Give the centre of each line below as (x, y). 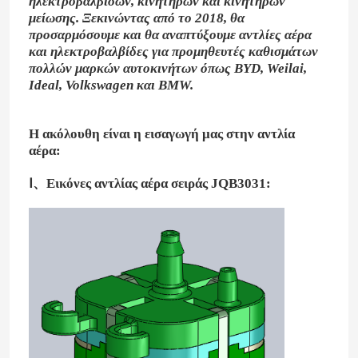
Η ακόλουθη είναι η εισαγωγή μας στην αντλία (161, 134)
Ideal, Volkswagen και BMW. (111, 86)
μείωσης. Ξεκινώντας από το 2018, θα (136, 18)
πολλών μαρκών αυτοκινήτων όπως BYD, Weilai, (167, 69)
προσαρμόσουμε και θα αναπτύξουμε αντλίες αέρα (170, 35)
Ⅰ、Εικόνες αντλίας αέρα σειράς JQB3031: (149, 184)
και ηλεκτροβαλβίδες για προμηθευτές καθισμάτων (173, 52)
